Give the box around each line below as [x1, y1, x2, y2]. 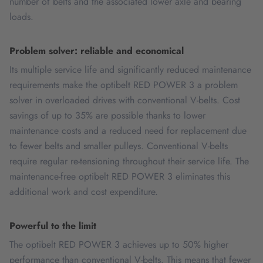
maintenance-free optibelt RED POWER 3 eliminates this [9, 170, 230, 183]
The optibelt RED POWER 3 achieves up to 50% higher [9, 238, 228, 251]
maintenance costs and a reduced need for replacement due [9, 124, 247, 137]
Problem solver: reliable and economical [9, 44, 184, 58]
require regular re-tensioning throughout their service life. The [9, 154, 249, 168]
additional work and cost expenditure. [9, 185, 158, 198]
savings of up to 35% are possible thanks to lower [9, 109, 205, 122]
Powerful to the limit [9, 219, 96, 232]
